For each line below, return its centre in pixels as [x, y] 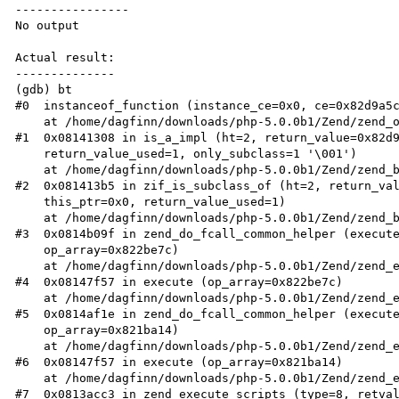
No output [48, 25]
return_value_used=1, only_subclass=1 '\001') [30, 153]
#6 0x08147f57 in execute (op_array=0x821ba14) [179, 362]
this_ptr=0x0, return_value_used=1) [30, 201]
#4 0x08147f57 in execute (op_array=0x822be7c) [179, 281]
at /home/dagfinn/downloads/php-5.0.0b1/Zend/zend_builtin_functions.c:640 [30, 217]
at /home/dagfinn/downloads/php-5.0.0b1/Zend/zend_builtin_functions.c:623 [30, 169]
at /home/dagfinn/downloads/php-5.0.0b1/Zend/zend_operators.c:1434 [30, 121]
